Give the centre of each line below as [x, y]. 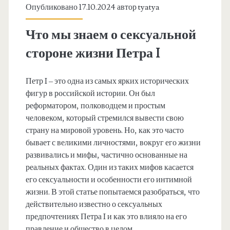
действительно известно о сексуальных [94, 205]
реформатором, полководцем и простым [95, 106]
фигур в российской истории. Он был [90, 94]
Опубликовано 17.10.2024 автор [82, 7]
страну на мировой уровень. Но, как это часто [104, 131]
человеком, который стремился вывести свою [104, 118]
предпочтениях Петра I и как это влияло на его [106, 217]
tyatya [149, 7]
